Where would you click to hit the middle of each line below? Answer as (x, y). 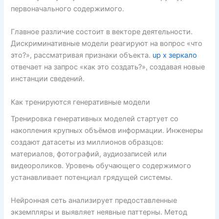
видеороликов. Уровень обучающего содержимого (101, 165)
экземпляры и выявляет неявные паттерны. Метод (99, 212)
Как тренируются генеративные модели (81, 102)
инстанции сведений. (48, 79)
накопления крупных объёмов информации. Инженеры (107, 130)
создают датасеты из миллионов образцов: (87, 142)
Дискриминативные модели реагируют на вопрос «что (107, 44)
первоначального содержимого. (68, 9)
